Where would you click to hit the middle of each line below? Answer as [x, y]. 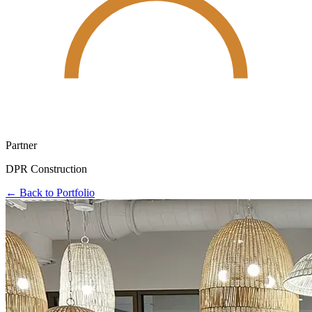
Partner [21, 145]
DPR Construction [46, 169]
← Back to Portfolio [50, 192]
